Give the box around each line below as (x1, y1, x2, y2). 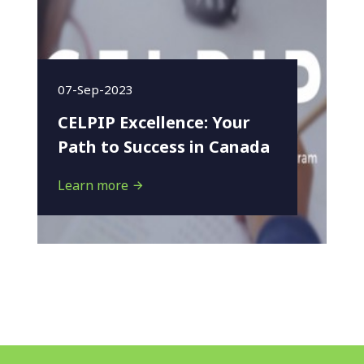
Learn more (58, 176, 132, 194)
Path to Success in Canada (58, 136, 270, 158)
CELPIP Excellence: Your (58, 111, 250, 133)
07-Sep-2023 (58, 81, 133, 97)
